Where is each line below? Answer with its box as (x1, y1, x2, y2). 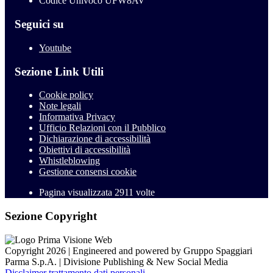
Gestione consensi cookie (39, 166, 136, 177)
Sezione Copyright (5, 210, 97, 223)
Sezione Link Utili (15, 65, 104, 78)
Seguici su (15, 18, 64, 31)
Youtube (39, 42, 71, 53)
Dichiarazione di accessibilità (39, 133, 151, 144)
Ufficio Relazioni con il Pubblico (39, 122, 166, 133)
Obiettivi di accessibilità (39, 144, 130, 155)
